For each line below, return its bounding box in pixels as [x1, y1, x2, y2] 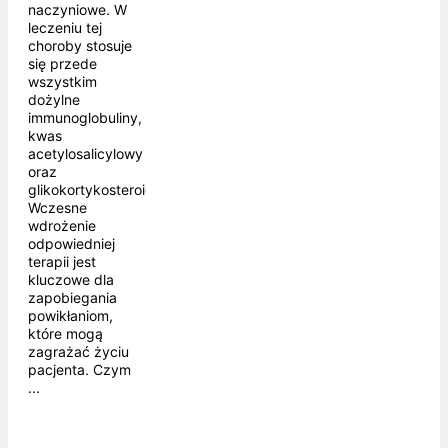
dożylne [28, 91, 80, 109]
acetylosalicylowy [28, 145, 143, 163]
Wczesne [28, 199, 87, 217]
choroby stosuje [28, 37, 132, 55]
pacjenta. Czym [28, 361, 131, 379]
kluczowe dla [28, 271, 114, 289]
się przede [28, 55, 97, 73]
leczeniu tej [28, 19, 102, 37]
